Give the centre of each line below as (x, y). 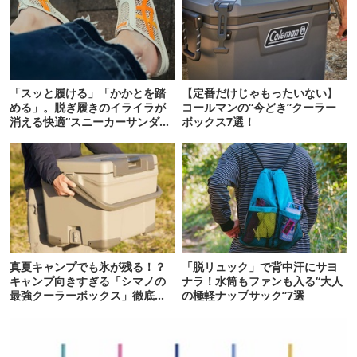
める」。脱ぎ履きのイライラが (88, 107)
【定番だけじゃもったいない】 (260, 92)
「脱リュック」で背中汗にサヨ (260, 267)
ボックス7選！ (219, 121)
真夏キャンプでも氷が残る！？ (88, 267)
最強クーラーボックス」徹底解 (88, 296)
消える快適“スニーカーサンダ (84, 121)
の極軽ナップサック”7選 (243, 296)
